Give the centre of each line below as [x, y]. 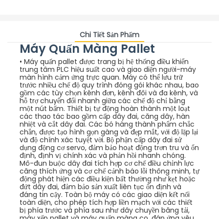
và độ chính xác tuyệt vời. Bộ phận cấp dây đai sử [101, 140]
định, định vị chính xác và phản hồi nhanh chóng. [103, 155]
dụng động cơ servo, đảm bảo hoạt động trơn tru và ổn [109, 147]
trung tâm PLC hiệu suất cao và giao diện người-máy [108, 69]
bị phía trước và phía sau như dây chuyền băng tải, [105, 210]
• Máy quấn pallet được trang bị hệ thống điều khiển [104, 61]
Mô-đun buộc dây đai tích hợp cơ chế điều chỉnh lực [107, 163]
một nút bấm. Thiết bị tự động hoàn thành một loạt [105, 108]
